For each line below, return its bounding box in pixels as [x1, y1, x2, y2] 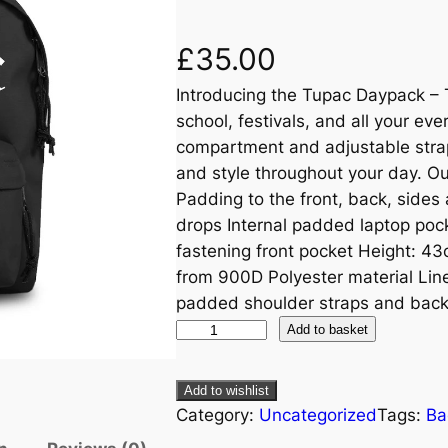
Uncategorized [259, 405, 377, 426]
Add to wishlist [184, 383, 269, 399]
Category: [176, 405, 259, 426]
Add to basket [286, 321, 368, 337]
